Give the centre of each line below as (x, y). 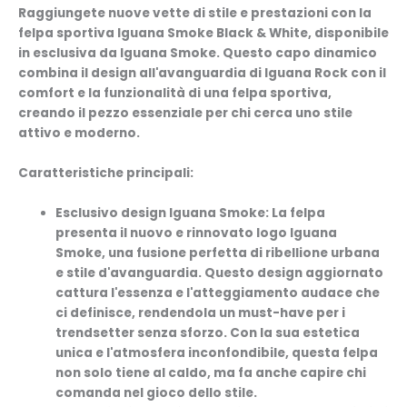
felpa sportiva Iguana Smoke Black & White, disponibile (203, 34)
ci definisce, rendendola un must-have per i (201, 313)
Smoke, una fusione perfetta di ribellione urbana (218, 253)
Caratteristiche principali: (106, 174)
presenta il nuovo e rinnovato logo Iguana (197, 233)
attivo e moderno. (79, 134)
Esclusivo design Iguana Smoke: (163, 213)
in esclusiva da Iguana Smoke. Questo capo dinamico (198, 54)
